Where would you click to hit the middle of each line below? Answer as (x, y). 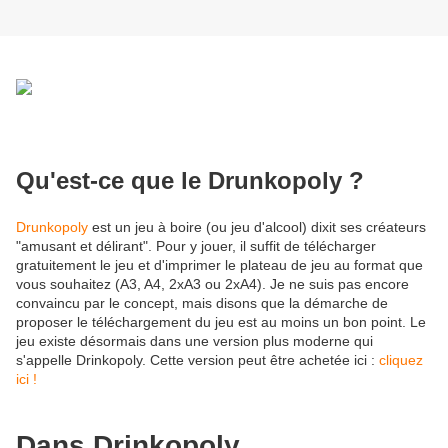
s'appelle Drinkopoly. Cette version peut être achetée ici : (197, 359)
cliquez (401, 359)
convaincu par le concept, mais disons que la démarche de (202, 302)
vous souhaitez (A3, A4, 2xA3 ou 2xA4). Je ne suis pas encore (212, 283)
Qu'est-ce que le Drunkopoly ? (190, 180)
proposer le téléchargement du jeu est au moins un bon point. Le (221, 321)
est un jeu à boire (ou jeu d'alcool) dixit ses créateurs (257, 226)
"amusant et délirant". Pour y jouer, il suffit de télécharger (196, 245)
